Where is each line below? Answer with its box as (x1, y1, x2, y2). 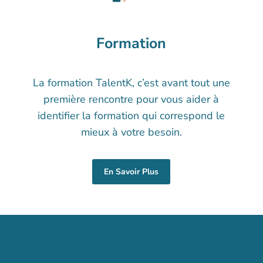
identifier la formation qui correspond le (38, 109, 225, 123)
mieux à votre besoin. (80, 125, 182, 140)
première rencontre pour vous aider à (43, 92, 220, 107)
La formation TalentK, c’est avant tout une (32, 76, 230, 90)
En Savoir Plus (104, 166, 159, 178)
